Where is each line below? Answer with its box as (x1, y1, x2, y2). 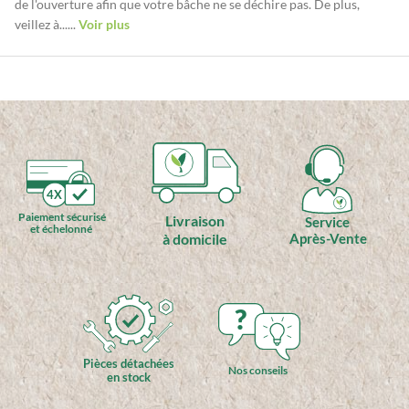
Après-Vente (288, 229, 367, 246)
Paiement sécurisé (17, 210, 106, 223)
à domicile (162, 229, 227, 247)
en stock (106, 369, 152, 384)
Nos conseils (228, 362, 288, 377)
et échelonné (30, 222, 93, 235)
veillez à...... (15, 16, 79, 33)
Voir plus (79, 16, 130, 33)
